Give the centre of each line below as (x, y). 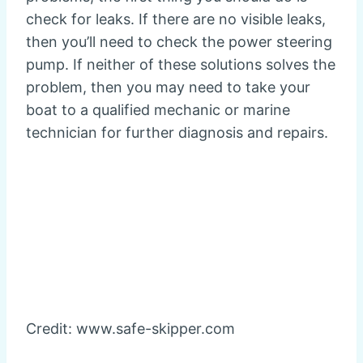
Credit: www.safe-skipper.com (130, 329)
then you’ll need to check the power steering (179, 42)
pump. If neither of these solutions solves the (181, 65)
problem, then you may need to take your (168, 88)
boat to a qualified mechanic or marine (158, 110)
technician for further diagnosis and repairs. (177, 133)
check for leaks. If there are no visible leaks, (176, 19)
